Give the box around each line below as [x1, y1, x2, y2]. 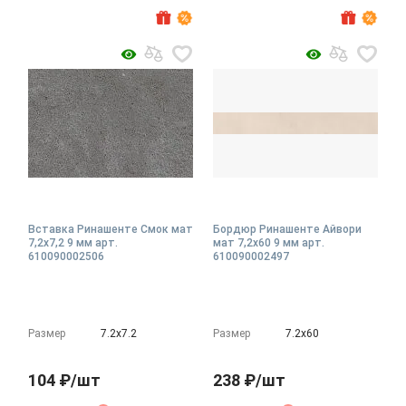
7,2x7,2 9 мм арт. [28, 236, 118, 249]
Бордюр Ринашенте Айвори [213, 222, 362, 236]
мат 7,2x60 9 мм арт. [213, 236, 324, 249]
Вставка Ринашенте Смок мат [28, 222, 193, 236]
